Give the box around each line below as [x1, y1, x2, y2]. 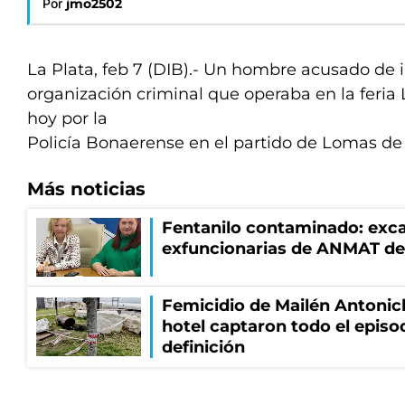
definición [162, 337, 245, 357]
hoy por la [27, 108, 108, 128]
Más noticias [27, 178, 146, 200]
